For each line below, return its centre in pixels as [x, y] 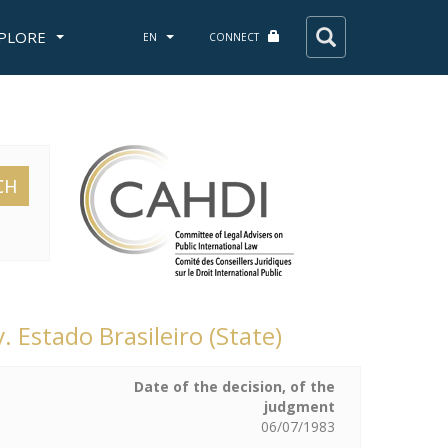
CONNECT [235, 37]
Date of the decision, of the [234, 386]
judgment [299, 406]
